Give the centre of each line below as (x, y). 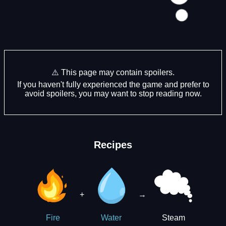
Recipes (113, 145)
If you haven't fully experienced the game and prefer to (113, 84)
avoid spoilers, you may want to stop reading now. (113, 93)
